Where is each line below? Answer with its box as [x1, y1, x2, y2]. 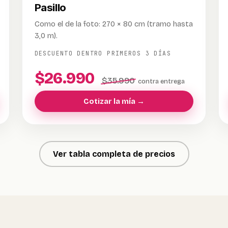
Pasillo [34, 1, 66, 14]
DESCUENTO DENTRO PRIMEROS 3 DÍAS [34, 49, 171, 57]
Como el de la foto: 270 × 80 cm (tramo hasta [34, 19, 193, 28]
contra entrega [137, 77, 185, 85]
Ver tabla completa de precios [53, 149, 175, 159]
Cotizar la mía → [83, 97, 145, 106]
